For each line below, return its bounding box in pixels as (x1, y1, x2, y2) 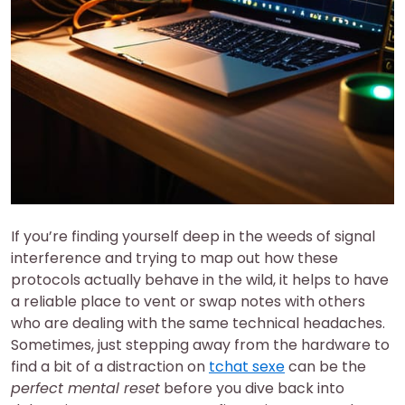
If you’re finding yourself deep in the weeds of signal (11, 226, 375, 247)
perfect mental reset (11, 378, 160, 399)
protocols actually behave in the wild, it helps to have (11, 269, 389, 290)
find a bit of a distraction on (11, 356, 209, 377)
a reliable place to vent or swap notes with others (11, 291, 365, 312)
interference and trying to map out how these (11, 248, 338, 268)
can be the (285, 356, 366, 377)
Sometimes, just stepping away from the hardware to (11, 334, 390, 355)
